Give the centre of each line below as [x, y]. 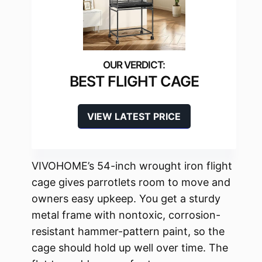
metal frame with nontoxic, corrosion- [126, 215]
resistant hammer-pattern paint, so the [128, 232]
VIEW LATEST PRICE [134, 117]
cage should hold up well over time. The [130, 248]
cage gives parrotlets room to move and [131, 182]
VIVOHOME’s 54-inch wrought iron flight [132, 166]
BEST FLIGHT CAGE [134, 82]
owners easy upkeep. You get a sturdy [126, 199]
